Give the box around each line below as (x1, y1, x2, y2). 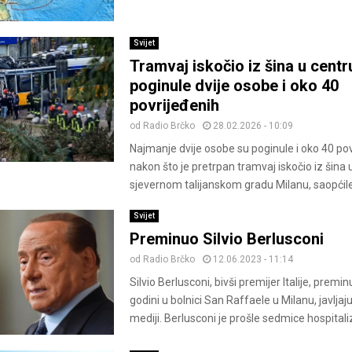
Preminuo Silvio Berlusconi (129, 229, 324, 249)
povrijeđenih (129, 96, 219, 115)
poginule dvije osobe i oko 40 (129, 76, 339, 96)
